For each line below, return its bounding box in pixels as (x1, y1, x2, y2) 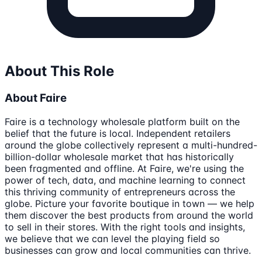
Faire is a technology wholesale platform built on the (5, 115, 240, 127)
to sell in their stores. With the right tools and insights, (5, 220, 245, 233)
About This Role (5, 62, 114, 80)
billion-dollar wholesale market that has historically (5, 150, 234, 163)
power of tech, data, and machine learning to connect (5, 174, 246, 186)
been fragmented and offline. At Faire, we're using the (5, 162, 244, 174)
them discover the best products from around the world (5, 209, 253, 221)
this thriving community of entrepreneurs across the (5, 185, 235, 198)
